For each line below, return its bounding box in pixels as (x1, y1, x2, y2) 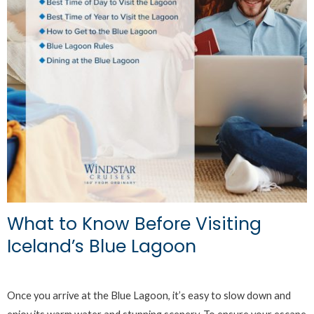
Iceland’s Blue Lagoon (7, 234, 196, 259)
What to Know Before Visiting (7, 212, 261, 237)
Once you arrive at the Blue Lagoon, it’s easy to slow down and (7, 289, 291, 302)
